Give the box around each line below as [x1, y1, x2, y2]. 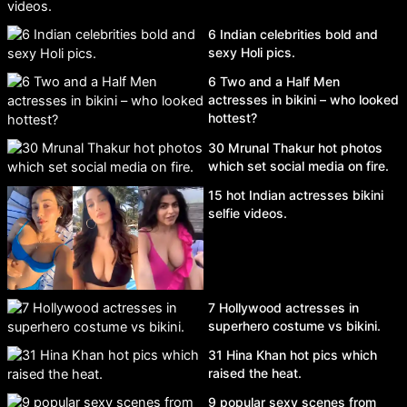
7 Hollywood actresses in [208, 299, 359, 315]
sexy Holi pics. [208, 45, 295, 61]
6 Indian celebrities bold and [208, 26, 378, 43]
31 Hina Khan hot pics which [208, 346, 377, 362]
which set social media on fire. [208, 158, 389, 174]
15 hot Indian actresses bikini [208, 187, 383, 203]
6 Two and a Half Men [208, 74, 340, 90]
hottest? [208, 110, 257, 126]
